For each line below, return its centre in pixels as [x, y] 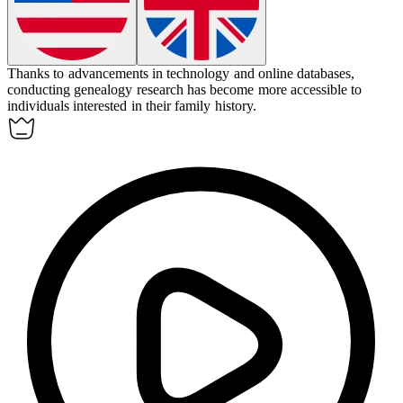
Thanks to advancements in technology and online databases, [181, 74]
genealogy [103, 90]
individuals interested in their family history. [132, 106]
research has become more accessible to [249, 90]
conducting [41, 90]
